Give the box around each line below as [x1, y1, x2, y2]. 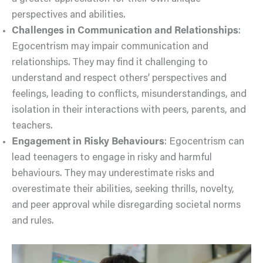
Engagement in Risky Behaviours [12, 137, 164, 147]
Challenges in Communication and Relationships [12, 26, 238, 36]
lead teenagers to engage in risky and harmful [12, 153, 212, 163]
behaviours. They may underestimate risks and [12, 168, 214, 179]
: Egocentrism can [164, 137, 244, 147]
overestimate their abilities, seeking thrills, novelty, [12, 184, 234, 195]
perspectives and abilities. [12, 10, 125, 21]
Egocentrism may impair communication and [12, 42, 208, 52]
